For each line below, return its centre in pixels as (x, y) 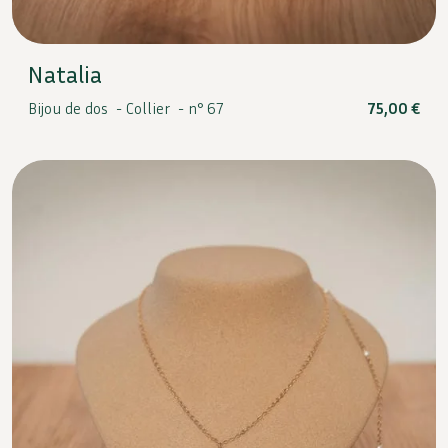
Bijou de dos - (77, 108)
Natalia (65, 74)
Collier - (157, 108)
